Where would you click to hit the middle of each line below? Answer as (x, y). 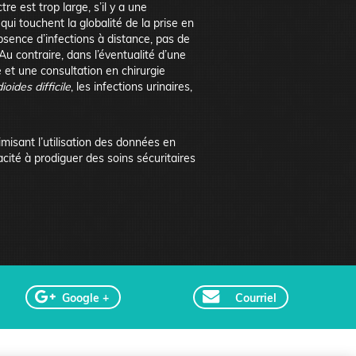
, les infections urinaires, (132, 86)
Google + (85, 298)
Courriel (255, 298)
